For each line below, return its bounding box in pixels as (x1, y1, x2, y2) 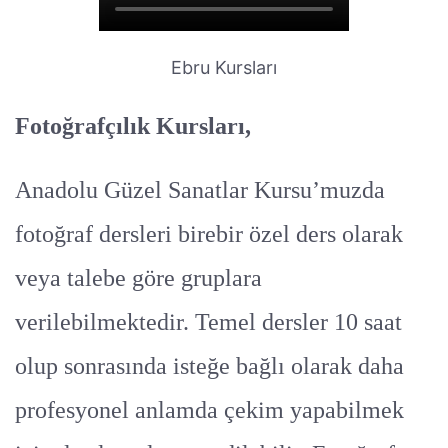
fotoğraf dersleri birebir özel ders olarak (15, 220, 403, 247)
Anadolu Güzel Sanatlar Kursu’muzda (15, 176, 385, 203)
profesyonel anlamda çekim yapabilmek (15, 396, 404, 423)
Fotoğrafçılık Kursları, (15, 112, 251, 139)
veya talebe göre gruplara (15, 264, 262, 291)
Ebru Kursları (171, 56, 277, 78)
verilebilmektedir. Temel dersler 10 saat (15, 308, 402, 335)
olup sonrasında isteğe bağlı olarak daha (15, 352, 404, 379)
